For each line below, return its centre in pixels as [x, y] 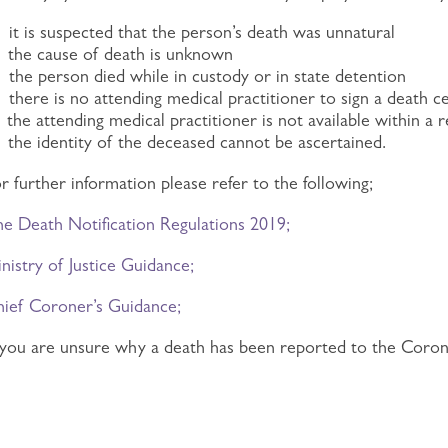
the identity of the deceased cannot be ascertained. [194, 142]
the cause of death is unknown [118, 54]
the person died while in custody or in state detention [205, 76]
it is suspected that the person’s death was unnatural [199, 32]
